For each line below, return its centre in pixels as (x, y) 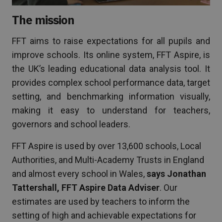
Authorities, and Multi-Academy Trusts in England (108, 160)
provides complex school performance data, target (111, 83)
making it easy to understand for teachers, (111, 111)
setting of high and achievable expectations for (104, 216)
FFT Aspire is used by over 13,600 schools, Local (107, 146)
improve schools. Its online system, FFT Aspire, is (111, 55)
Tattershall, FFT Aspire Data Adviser (86, 188)
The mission (43, 20)
